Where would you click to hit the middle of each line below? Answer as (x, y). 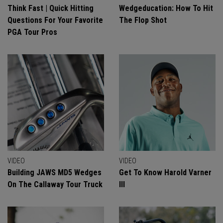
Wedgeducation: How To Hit (166, 8)
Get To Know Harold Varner (165, 172)
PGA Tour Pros (32, 32)
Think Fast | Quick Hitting (51, 8)
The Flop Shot (143, 20)
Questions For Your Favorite (55, 20)
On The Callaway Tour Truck (55, 184)
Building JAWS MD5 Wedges (55, 172)
